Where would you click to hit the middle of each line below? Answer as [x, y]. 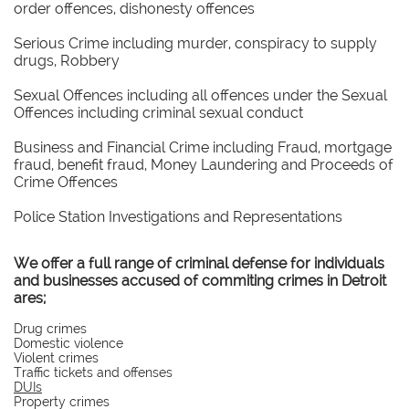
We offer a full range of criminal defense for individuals [199, 263]
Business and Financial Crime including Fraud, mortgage [203, 147]
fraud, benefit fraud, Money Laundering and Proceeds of [204, 165]
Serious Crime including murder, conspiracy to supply [195, 43]
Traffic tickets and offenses [93, 372]
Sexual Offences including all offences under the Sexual [200, 95]
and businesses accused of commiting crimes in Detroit [200, 281]
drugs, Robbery [67, 61]
